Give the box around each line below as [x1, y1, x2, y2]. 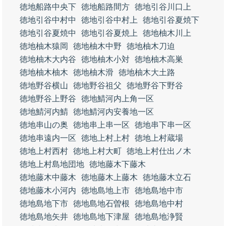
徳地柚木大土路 [119, 68, 175, 77]
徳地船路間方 [81, 3, 130, 11]
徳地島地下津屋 [73, 212, 130, 221]
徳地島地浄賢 [135, 212, 183, 221]
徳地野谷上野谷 [20, 94, 76, 103]
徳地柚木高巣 [135, 55, 183, 64]
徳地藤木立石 [143, 173, 191, 182]
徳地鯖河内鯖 [20, 107, 68, 116]
